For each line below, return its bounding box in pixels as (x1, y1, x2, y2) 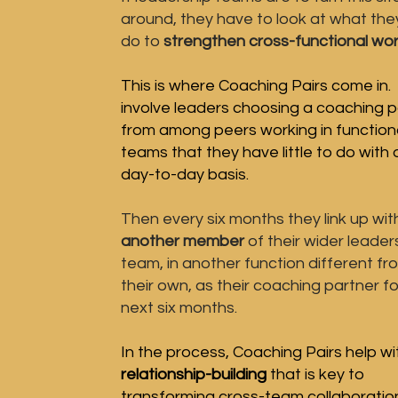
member (183, 233, 244, 250)
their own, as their (121, 277, 253, 294)
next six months (121, 299, 235, 316)
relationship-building (121, 366, 267, 383)
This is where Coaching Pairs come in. (121, 77, 391, 94)
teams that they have (121, 144, 279, 161)
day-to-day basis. (121, 166, 249, 183)
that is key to (267, 366, 364, 383)
